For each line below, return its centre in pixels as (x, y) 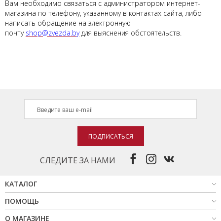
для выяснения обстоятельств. (130, 33)
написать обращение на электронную (68, 23)
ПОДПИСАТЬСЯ (110, 136)
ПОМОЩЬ (22, 201)
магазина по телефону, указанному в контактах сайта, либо (103, 13)
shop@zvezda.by (53, 33)
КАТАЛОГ (21, 184)
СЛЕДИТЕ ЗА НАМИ (77, 160)
